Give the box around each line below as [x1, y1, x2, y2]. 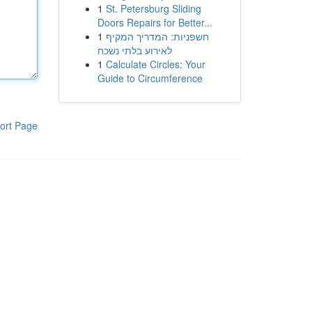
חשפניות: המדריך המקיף [105, 29, 209, 43]
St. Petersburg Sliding [105, 1, 201, 15]
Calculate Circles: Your [105, 57, 205, 71]
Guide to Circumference [97, 71, 203, 85]
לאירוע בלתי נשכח [97, 43, 172, 57]
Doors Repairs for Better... [97, 15, 212, 29]
